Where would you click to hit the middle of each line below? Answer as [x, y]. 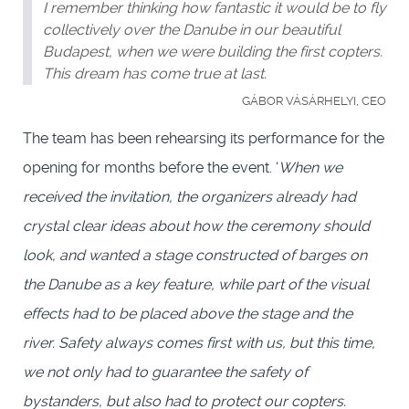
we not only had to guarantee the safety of [165, 372]
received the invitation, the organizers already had [189, 196]
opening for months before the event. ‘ [151, 167]
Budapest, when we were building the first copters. [213, 51]
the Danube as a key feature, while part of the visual [196, 284]
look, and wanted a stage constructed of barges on [195, 255]
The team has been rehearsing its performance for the [204, 138]
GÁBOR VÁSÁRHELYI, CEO [314, 100]
